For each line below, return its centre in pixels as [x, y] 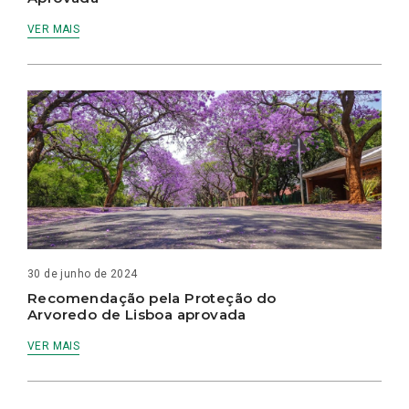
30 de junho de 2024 [83, 274]
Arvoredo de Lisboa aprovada [137, 315]
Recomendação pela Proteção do [152, 299]
